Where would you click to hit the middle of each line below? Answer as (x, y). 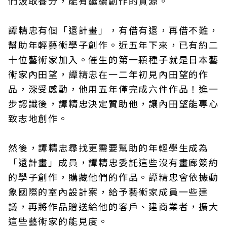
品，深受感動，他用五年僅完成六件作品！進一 (113, 89)
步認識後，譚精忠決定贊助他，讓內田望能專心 (113, 103)
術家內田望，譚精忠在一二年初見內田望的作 (108, 74)
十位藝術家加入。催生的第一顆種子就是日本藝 (113, 59)
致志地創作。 (38, 118)
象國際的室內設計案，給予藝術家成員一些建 (108, 192)
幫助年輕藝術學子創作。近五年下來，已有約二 (113, 45)
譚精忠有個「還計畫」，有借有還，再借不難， (113, 30)
